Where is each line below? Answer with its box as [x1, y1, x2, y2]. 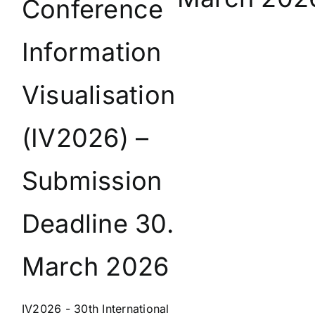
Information [22, 37, 162, 68]
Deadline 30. [22, 208, 174, 240]
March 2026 [22, 251, 169, 283]
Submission [22, 165, 162, 197]
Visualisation [22, 79, 176, 111]
